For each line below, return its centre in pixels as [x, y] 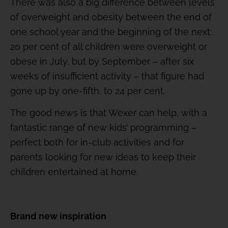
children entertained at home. [74, 172]
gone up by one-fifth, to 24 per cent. [88, 91]
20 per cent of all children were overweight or [109, 47]
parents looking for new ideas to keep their [103, 157]
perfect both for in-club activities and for [97, 142]
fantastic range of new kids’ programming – [103, 128]
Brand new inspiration [58, 216]
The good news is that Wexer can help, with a [109, 113]
